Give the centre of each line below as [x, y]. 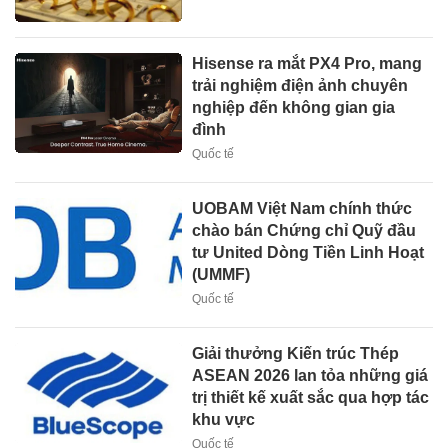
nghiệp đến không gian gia [294, 108]
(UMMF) [221, 275]
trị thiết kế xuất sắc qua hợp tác [311, 398]
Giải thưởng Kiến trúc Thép [296, 354]
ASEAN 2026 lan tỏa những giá [310, 376]
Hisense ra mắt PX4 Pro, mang [307, 64]
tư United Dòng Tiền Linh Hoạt [308, 253]
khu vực [224, 420]
